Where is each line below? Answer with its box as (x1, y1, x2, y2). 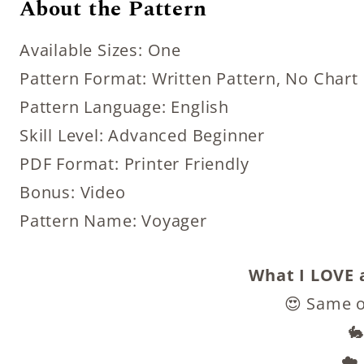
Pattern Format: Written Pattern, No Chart (19, 67, 358, 89)
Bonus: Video (19, 181, 126, 203)
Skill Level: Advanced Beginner (19, 124, 265, 146)
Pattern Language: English (19, 96, 229, 118)
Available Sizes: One (19, 39, 181, 61)
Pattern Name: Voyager (19, 210, 207, 232)
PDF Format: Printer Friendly (19, 153, 249, 175)
